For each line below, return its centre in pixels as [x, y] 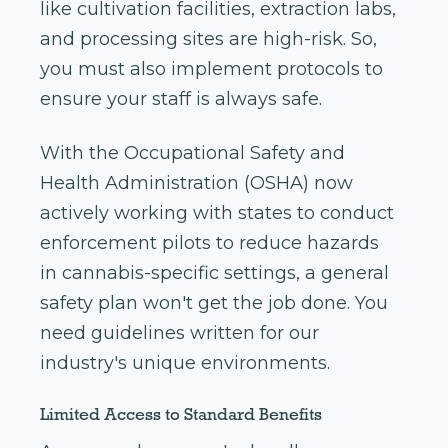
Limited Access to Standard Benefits [181, 414]
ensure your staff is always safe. [183, 99]
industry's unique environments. [185, 363]
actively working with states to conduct [217, 213]
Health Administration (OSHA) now [196, 183]
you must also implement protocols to [211, 69]
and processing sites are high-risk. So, [208, 39]
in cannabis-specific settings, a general [214, 273]
